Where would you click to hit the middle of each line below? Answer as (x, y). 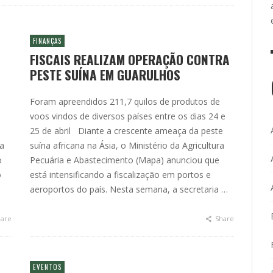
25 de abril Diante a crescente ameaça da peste (126, 131)
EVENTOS (47, 267)
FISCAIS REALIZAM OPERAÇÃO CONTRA (130, 59)
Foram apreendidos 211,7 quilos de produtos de (125, 101)
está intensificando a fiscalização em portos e (120, 175)
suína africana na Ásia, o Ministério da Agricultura (127, 145)
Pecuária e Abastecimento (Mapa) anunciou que (125, 160)
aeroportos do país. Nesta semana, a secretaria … (129, 189)
